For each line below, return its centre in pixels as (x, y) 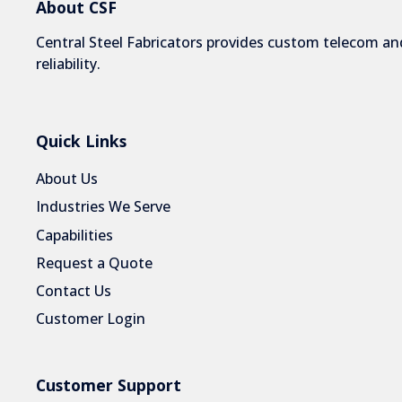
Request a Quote (94, 262)
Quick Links (81, 140)
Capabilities (74, 235)
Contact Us (74, 290)
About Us (67, 179)
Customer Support (109, 385)
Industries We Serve (103, 207)
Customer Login (91, 319)
